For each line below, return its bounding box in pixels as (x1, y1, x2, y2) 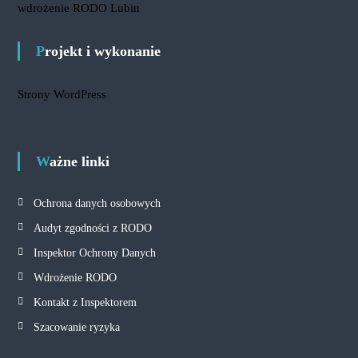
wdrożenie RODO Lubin (17, 2, 140, 14)
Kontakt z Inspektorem (33, 296, 137, 308)
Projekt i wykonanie (44, 43, 161, 59)
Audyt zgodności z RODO (33, 222, 152, 234)
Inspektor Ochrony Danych (33, 247, 156, 259)
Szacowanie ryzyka (33, 321, 120, 333)
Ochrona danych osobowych (33, 197, 161, 209)
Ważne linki (49, 153, 109, 169)
